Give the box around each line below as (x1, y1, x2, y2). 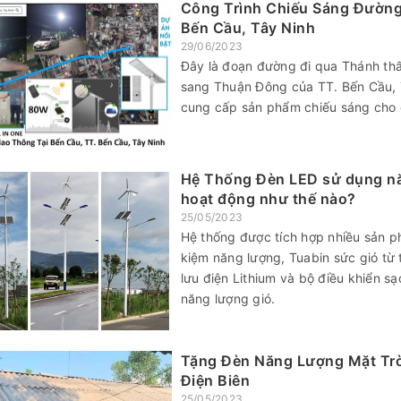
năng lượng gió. (180, 291, 276, 307)
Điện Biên (180, 371, 250, 389)
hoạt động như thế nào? (180, 190, 356, 209)
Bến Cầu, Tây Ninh (180, 18, 315, 37)
